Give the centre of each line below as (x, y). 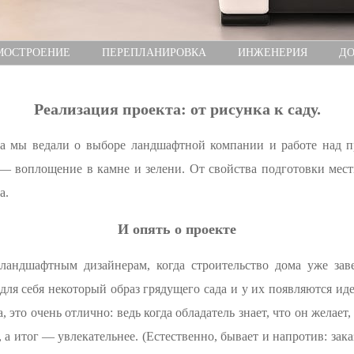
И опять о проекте (177, 229)
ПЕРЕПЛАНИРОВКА (154, 53)
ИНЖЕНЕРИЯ (272, 53)
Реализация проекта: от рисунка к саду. (177, 109)
